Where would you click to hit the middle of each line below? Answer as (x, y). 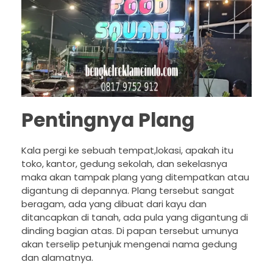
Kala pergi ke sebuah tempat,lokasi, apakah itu (127, 151)
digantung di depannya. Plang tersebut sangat (128, 191)
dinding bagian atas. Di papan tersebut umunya (130, 231)
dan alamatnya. (57, 258)
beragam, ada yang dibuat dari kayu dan (114, 204)
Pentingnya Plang (108, 120)
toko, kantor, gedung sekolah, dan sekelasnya (124, 164)
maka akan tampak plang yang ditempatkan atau (135, 177)
